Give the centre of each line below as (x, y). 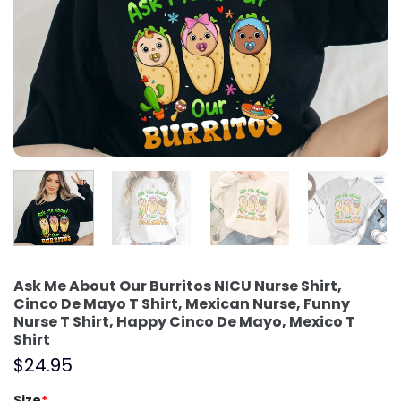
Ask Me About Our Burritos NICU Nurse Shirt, (178, 286)
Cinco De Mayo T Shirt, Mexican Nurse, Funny (182, 303)
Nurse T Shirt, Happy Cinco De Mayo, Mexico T (184, 321)
